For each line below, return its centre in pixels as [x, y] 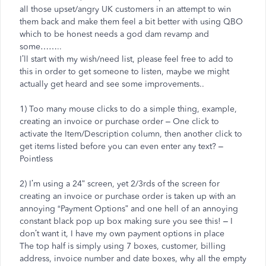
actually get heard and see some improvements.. [112, 84]
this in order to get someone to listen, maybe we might [124, 72]
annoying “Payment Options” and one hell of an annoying [129, 209]
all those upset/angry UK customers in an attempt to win [125, 9]
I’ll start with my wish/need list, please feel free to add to [126, 59]
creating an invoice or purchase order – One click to [119, 121]
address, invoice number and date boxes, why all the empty [133, 259]
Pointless [36, 159]
